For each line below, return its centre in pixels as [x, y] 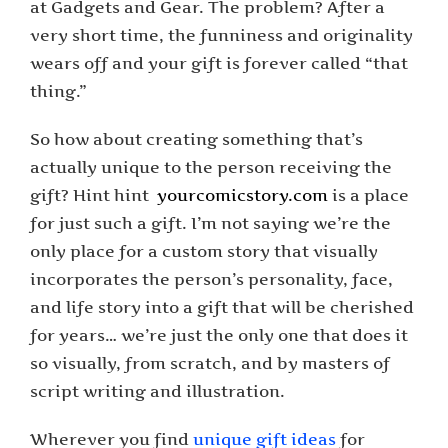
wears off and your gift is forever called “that [219, 63]
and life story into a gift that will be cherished [222, 307]
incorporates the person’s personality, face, [211, 279]
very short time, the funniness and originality [221, 35]
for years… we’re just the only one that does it [219, 335]
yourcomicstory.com [242, 195]
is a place [368, 195]
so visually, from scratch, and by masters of [210, 363]
